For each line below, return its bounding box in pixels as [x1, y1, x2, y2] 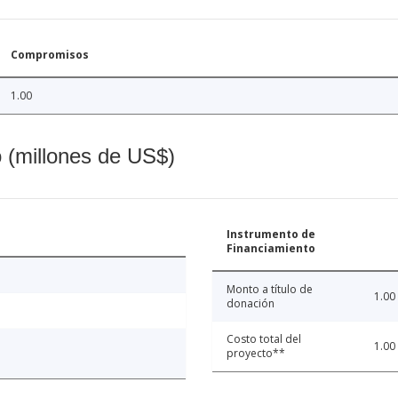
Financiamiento [227, 241, 315, 257]
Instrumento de [227, 227, 315, 243]
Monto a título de [227, 282, 313, 298]
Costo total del [227, 331, 301, 347]
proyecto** [227, 346, 285, 362]
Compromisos [11, 47, 89, 63]
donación [227, 296, 275, 312]
